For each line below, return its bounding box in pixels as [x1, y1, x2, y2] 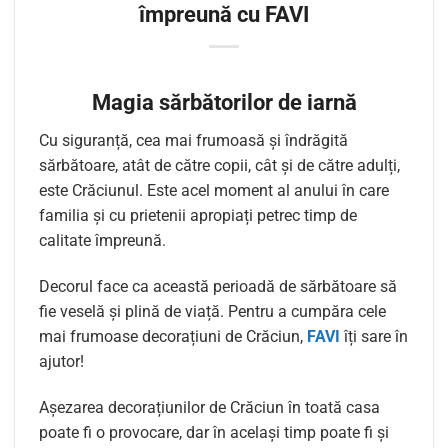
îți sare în [340, 326, 408, 346]
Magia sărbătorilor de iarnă [91, 88, 357, 115]
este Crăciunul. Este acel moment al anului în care [39, 181, 389, 201]
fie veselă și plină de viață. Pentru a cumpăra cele [39, 301, 386, 321]
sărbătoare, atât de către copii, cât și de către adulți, [39, 156, 400, 176]
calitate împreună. [39, 231, 166, 251]
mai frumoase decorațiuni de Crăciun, [39, 326, 307, 346]
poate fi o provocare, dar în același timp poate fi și [39, 422, 389, 442]
